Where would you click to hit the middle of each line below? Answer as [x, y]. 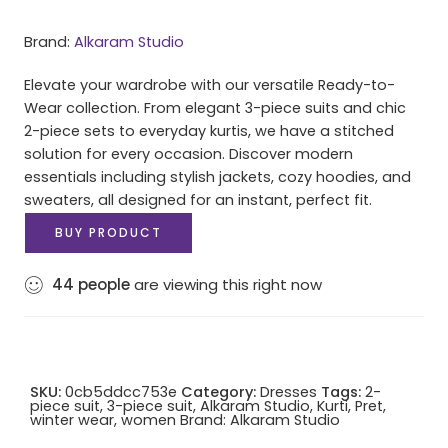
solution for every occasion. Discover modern [188, 153]
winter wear [72, 419]
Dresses [288, 391]
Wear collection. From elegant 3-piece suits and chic [215, 107]
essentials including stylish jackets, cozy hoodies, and [217, 176]
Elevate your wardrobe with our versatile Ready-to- [209, 84]
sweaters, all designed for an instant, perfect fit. [198, 199]
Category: [218, 391]
